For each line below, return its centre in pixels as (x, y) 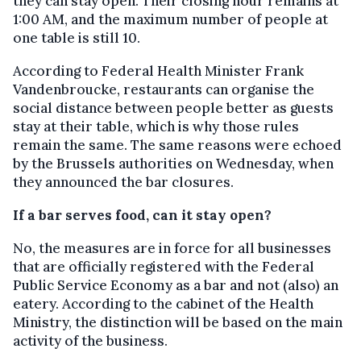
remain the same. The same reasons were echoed (177, 145)
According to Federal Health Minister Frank (158, 71)
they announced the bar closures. (123, 182)
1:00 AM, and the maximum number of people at (170, 19)
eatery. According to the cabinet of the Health (163, 304)
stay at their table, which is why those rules (156, 127)
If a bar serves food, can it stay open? (142, 215)
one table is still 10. (77, 38)
